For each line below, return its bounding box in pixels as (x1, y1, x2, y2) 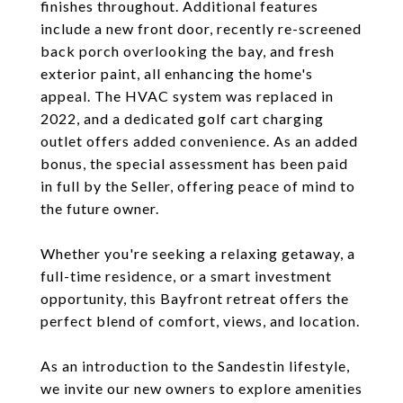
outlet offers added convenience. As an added (40, 132, 358, 149)
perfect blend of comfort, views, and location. (40, 312, 360, 329)
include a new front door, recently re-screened (40, 20, 362, 37)
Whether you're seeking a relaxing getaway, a (40, 245, 355, 262)
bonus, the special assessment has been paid (40, 155, 348, 172)
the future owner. (40, 200, 159, 217)
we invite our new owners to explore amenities (40, 380, 363, 397)
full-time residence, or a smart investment (40, 267, 332, 284)
